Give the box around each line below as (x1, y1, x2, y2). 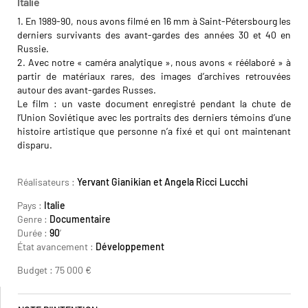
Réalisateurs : (17, 176, 77, 188)
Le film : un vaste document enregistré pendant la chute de (17, 98, 291, 109)
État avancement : (17, 241, 96, 252)
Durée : (17, 227, 49, 239)
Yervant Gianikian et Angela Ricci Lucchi (77, 176, 248, 188)
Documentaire (49, 213, 111, 225)
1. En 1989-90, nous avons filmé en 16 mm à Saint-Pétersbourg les (17, 15, 291, 27)
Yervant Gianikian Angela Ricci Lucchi (17, 153, 175, 164)
